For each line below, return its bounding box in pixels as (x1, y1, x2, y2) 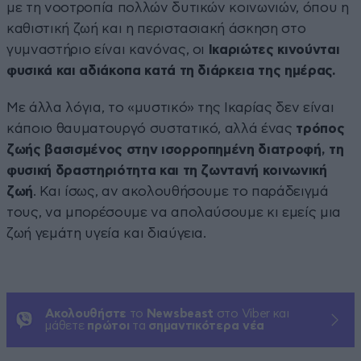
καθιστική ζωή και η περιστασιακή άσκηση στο (6, 21, 306, 35)
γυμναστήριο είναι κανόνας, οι (6, 42, 209, 56)
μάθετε (45, 319, 88, 332)
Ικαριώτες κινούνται (208, 42, 340, 56)
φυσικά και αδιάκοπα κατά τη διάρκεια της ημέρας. (6, 63, 336, 77)
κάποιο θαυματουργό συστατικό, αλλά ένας (6, 121, 297, 135)
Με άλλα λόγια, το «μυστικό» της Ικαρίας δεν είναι (6, 100, 334, 114)
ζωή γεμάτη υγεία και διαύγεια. (6, 226, 206, 240)
